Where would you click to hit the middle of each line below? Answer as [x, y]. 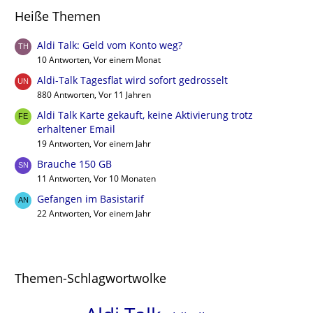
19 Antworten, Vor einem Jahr [94, 143]
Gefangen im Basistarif [90, 198]
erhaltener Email [76, 129]
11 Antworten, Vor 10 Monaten [96, 178]
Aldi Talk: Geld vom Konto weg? [110, 45]
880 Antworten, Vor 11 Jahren [94, 94]
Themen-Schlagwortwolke [90, 278]
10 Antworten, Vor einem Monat [99, 59]
